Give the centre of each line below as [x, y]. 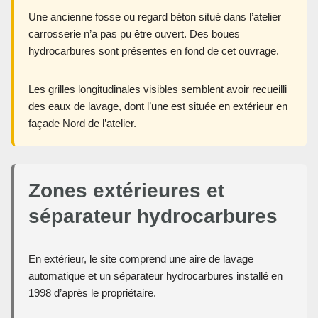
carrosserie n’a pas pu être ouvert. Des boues [134, 34]
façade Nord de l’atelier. [82, 124]
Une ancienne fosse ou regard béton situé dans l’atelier [155, 17]
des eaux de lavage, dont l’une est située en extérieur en [158, 106]
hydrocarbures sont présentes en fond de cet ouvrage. [154, 51]
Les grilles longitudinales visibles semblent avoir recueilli [158, 89]
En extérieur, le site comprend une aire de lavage [141, 259]
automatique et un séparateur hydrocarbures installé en [155, 276]
